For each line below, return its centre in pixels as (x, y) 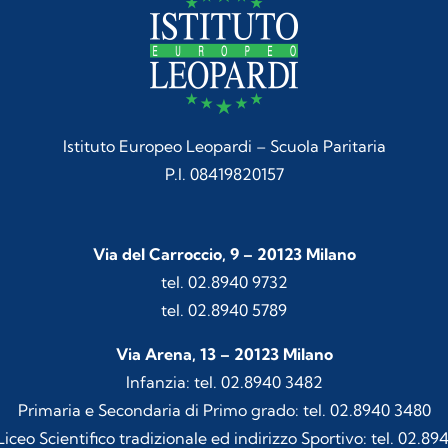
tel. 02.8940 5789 (224, 310)
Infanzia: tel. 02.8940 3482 (224, 382)
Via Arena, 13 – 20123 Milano (224, 354)
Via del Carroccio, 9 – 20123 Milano (224, 254)
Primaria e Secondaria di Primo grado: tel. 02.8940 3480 (224, 410)
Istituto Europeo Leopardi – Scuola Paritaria (224, 146)
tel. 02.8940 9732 (224, 282)
